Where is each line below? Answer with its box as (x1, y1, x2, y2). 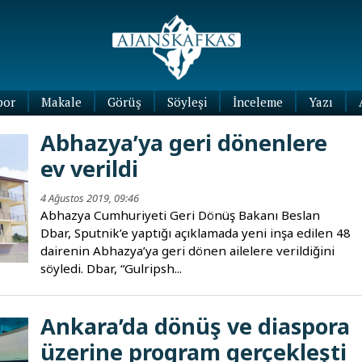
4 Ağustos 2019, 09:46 (40, 191, 140, 206)
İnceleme (232, 94, 283, 111)
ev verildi (40, 154, 139, 184)
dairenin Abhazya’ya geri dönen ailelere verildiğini (40, 242, 335, 259)
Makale (40, 94, 82, 111)
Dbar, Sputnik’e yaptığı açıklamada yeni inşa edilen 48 (40, 225, 351, 242)
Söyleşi (166, 94, 207, 111)
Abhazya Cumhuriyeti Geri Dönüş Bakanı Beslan (40, 207, 321, 224)
